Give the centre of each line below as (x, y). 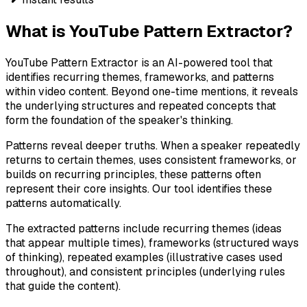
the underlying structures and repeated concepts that (141, 106)
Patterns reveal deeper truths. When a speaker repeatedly (153, 145)
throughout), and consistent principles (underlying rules (145, 271)
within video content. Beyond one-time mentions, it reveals (152, 91)
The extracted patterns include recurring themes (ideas (144, 228)
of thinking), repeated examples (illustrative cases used (144, 257)
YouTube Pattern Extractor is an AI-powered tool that (139, 62)
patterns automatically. (63, 203)
